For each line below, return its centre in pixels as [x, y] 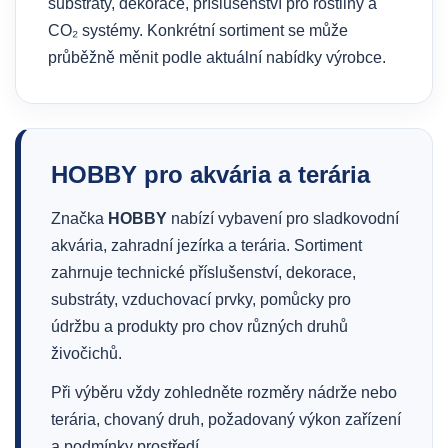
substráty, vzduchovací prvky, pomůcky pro [201, 299]
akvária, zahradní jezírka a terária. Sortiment [206, 245]
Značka [79, 218]
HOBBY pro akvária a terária [210, 174]
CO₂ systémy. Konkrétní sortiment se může [198, 30]
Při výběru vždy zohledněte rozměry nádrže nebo [224, 392]
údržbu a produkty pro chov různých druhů [199, 326]
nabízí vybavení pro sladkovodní [283, 218]
